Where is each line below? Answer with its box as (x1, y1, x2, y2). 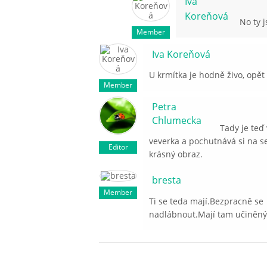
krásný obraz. (149, 148, 203, 160)
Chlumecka (152, 114, 202, 128)
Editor (108, 142, 128, 153)
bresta (152, 173, 182, 187)
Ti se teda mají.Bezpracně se (149, 195, 264, 207)
